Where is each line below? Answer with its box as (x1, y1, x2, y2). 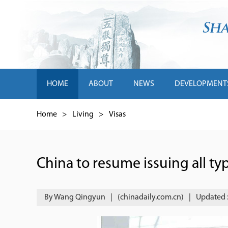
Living (72, 110, 94, 119)
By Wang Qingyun (44, 193, 105, 202)
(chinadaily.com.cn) (118, 193, 184, 202)
